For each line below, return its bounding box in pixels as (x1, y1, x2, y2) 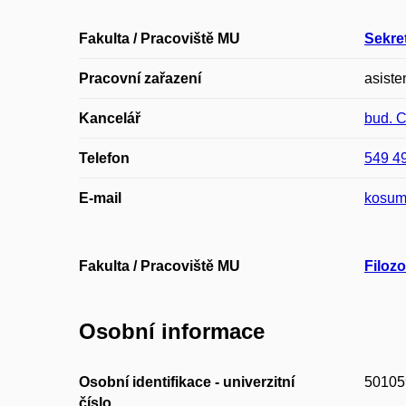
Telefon (79, 150, 130, 167)
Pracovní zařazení (79, 71, 201, 87)
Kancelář (79, 111, 140, 127)
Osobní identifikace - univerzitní (79, 373, 295, 390)
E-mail (79, 190, 121, 207)
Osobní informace (79, 319, 265, 344)
